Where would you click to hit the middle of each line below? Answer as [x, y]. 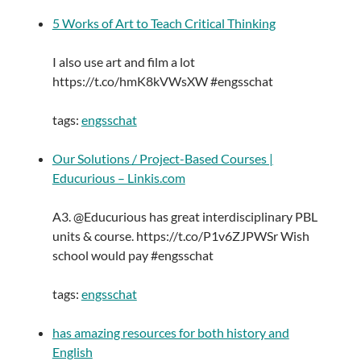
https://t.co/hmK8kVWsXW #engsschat [162, 81]
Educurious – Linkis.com [118, 178]
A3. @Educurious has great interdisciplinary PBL [185, 217]
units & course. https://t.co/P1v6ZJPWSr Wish [180, 236]
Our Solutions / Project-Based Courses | [162, 159]
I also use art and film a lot [123, 62]
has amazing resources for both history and [170, 333]
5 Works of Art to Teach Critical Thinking [164, 23]
